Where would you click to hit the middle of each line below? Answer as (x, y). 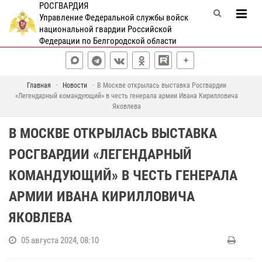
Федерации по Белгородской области (108, 41)
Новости (75, 85)
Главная (39, 85)
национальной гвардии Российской (105, 29)
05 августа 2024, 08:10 (60, 240)
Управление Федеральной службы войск (113, 18)
